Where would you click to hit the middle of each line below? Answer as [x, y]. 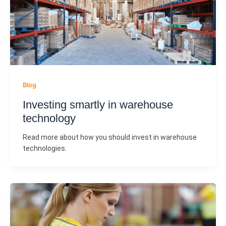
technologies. [44, 149]
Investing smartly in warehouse [98, 105]
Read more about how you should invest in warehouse [109, 137]
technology [49, 119]
